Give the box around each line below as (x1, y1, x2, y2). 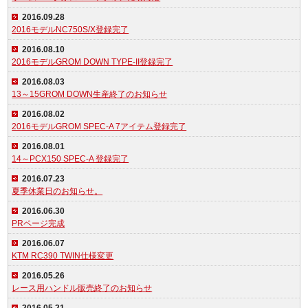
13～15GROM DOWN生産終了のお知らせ (12, 89, 168, 99)
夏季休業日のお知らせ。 (12, 186, 103, 196)
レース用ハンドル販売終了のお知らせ (12, 283, 153, 293)
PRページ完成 (12, 219, 65, 228)
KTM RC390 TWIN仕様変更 (12, 251, 114, 261)
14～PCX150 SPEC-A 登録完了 (12, 154, 129, 164)
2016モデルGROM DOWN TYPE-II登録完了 (12, 57, 173, 67)
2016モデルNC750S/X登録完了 (12, 25, 129, 34)
